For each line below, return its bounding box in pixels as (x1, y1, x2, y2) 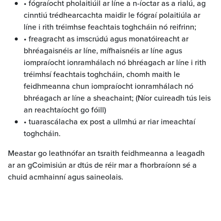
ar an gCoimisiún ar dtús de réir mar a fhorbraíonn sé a (8, 159, 197, 170)
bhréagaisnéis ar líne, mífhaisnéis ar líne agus (24, 44, 182, 56)
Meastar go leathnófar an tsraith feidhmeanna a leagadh (8, 147, 205, 158)
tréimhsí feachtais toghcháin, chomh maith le (24, 68, 180, 79)
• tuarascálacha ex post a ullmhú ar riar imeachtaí (24, 115, 195, 127)
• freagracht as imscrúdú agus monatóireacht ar (24, 33, 188, 44)
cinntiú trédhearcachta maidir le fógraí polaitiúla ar (24, 9, 200, 20)
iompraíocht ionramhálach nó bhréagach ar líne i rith (24, 56, 206, 68)
